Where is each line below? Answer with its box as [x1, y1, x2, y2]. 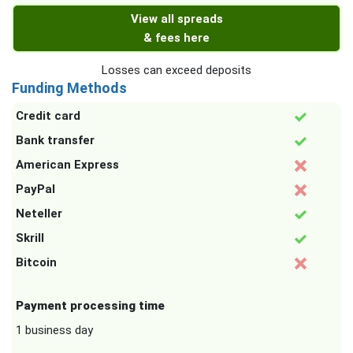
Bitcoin [16, 255, 57, 270]
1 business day [16, 323, 93, 338]
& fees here [143, 31, 210, 46]
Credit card [16, 109, 80, 124]
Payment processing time [16, 299, 165, 314]
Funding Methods [12, 80, 127, 97]
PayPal [16, 182, 55, 197]
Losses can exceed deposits [102, 63, 251, 78]
